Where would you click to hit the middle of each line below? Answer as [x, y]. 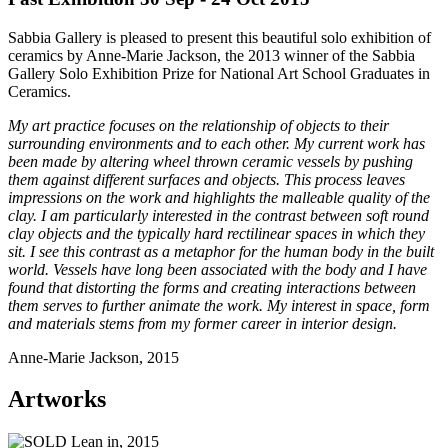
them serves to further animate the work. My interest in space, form [219, 305]
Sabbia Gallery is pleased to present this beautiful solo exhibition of [219, 37]
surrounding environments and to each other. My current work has [216, 143]
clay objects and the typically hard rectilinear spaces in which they [216, 233]
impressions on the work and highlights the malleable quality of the [219, 197]
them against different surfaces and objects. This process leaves [206, 179]
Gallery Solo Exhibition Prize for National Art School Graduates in [219, 73]
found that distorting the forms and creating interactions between [212, 287]
